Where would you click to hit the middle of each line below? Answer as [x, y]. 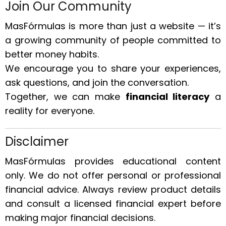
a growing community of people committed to [113, 40]
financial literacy [167, 97]
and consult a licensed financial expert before [113, 204]
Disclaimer [37, 142]
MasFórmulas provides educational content [113, 161]
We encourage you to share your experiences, [113, 68]
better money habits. [52, 54]
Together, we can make [65, 97]
